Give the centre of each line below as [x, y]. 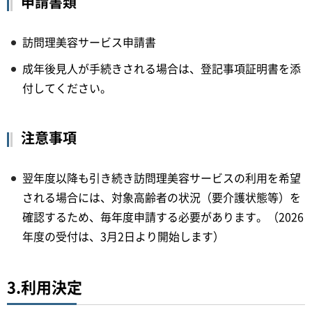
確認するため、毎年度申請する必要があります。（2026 [163, 216]
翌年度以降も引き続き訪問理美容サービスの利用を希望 [162, 177]
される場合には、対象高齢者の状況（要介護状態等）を [162, 197]
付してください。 [67, 87]
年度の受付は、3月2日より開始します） [123, 236]
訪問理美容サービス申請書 [89, 41]
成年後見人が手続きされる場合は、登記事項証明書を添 [162, 68]
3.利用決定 [45, 286]
